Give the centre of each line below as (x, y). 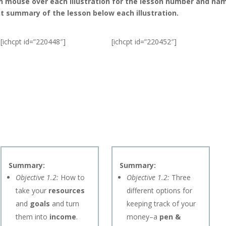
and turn (66, 203)
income (63, 216)
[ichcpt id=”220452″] (144, 42)
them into (33, 216)
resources (67, 190)
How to (72, 177)
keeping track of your (161, 203)
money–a (143, 216)
